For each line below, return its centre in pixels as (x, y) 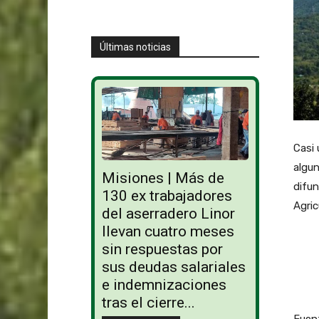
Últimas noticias (135, 47)
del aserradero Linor (168, 214)
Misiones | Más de (163, 178)
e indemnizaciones (164, 285)
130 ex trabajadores (167, 196)
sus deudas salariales (173, 267)
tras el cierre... (148, 303)
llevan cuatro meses (168, 232)
